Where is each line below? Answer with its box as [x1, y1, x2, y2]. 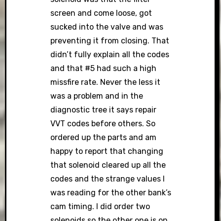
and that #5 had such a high [50, 64, 157, 74]
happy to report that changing [50, 147, 164, 156]
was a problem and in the [50, 91, 144, 101]
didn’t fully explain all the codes [50, 50, 170, 60]
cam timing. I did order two [50, 202, 150, 212]
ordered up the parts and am [50, 133, 157, 143]
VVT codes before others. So [50, 119, 156, 129]
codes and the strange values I [50, 174, 165, 184]
